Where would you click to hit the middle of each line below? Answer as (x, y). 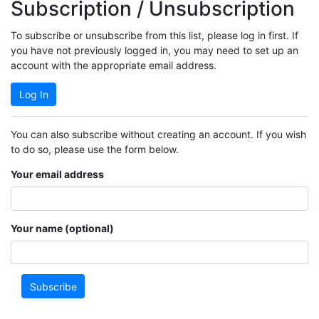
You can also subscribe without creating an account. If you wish (158, 135)
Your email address (57, 174)
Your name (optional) (62, 228)
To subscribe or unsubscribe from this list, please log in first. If (155, 35)
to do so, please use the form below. (95, 150)
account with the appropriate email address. (114, 65)
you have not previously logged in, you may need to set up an (155, 50)
